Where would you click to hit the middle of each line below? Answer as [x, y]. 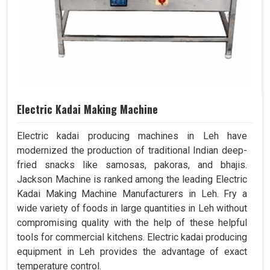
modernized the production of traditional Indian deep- [132, 151]
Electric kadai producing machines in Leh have [132, 136]
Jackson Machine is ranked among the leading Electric [132, 180]
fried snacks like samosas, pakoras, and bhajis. [132, 165]
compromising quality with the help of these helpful [132, 223]
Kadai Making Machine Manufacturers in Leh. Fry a [132, 194]
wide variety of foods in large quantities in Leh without [132, 209]
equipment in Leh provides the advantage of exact [132, 252]
